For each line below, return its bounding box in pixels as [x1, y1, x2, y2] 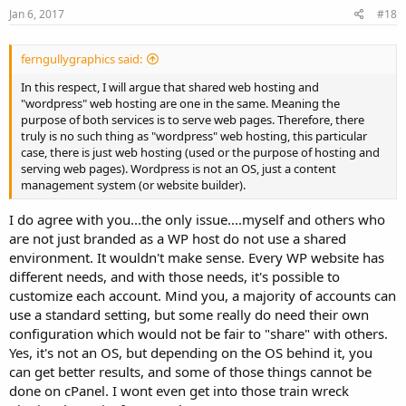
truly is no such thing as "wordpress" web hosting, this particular [21, 128, 367, 145]
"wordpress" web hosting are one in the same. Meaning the [21, 95, 340, 112]
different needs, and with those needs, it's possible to [9, 266, 340, 285]
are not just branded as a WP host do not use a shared [9, 228, 346, 247]
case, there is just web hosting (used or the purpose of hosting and [21, 144, 380, 161]
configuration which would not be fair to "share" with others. [9, 324, 388, 343]
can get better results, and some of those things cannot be [9, 362, 372, 381]
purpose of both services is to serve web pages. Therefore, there [21, 111, 364, 129]
